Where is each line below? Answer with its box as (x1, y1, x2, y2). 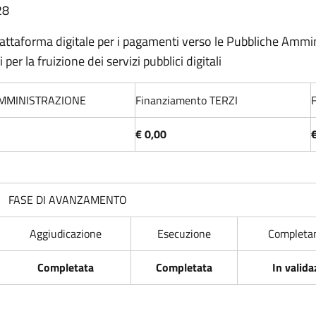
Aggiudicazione (29, 225, 102, 242)
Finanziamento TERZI (135, 92, 238, 109)
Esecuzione (157, 225, 211, 242)
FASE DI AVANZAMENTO (8, 191, 127, 208)
